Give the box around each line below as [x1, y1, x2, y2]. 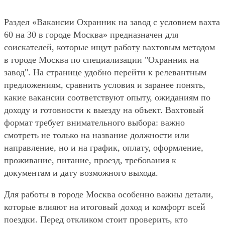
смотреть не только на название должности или [4, 130, 189, 141]
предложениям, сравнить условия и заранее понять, [4, 80, 205, 90]
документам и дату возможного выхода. [4, 168, 158, 178]
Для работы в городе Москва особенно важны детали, [4, 189, 213, 200]
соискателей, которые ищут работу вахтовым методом [4, 42, 215, 53]
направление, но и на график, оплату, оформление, [4, 143, 203, 153]
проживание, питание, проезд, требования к [4, 155, 176, 166]
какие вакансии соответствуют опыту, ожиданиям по [4, 92, 210, 103]
